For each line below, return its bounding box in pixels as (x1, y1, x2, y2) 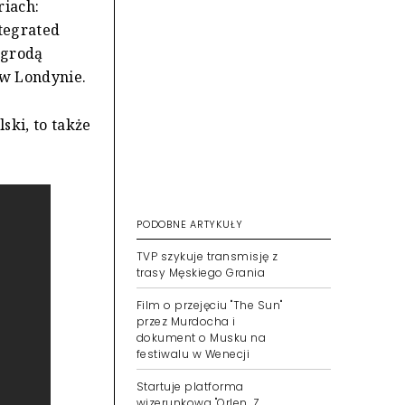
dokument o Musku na (137, 330, 267, 345)
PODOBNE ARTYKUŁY (137, 217, 243, 231)
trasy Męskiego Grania (137, 265, 266, 280)
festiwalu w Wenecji (137, 346, 250, 362)
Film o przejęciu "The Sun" (137, 297, 283, 313)
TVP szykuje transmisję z (137, 249, 278, 264)
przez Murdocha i (137, 314, 236, 329)
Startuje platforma (137, 379, 244, 394)
